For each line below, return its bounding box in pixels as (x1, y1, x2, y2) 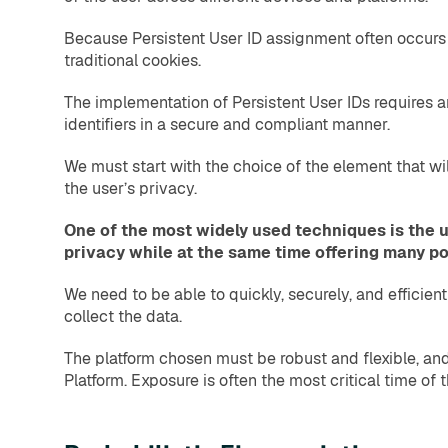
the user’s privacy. (64, 178, 197, 200)
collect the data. (64, 306, 182, 328)
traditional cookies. (64, 50, 201, 72)
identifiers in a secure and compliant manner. (64, 114, 390, 136)
